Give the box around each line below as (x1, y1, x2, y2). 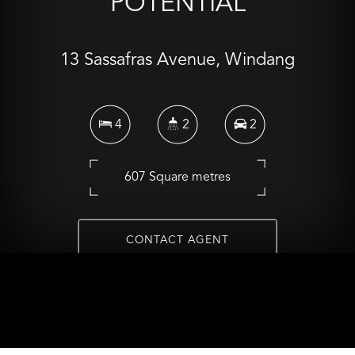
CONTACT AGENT (126, 235, 229, 246)
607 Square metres (124, 170, 231, 184)
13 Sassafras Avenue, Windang (60, 51, 295, 69)
